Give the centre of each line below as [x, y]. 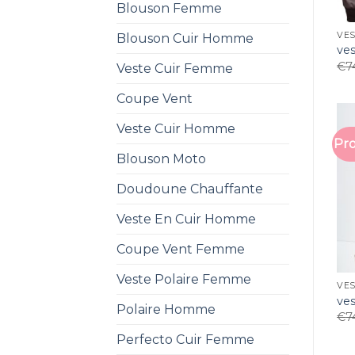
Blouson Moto [161, 158]
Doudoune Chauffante [190, 189]
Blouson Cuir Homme [185, 38]
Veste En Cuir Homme [186, 219]
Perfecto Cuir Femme [185, 339]
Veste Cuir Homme [176, 128]
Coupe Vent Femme [181, 249]
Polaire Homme [166, 309]
